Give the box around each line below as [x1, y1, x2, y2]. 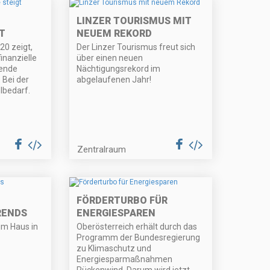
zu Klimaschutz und [77, 243, 152, 254]
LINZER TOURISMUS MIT [77, 15, 192, 27]
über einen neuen [77, 53, 143, 63]
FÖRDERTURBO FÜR [77, 195, 168, 207]
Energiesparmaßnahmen [77, 254, 173, 265]
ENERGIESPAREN [77, 207, 156, 219]
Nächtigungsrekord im [77, 64, 161, 74]
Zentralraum [77, 144, 127, 155]
